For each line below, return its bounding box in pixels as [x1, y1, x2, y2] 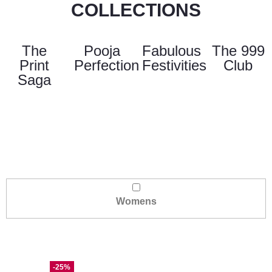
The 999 [211, 42, 265, 59]
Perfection [74, 57, 139, 73]
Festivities [142, 57, 206, 73]
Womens [115, 195, 157, 206]
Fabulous [142, 42, 201, 59]
